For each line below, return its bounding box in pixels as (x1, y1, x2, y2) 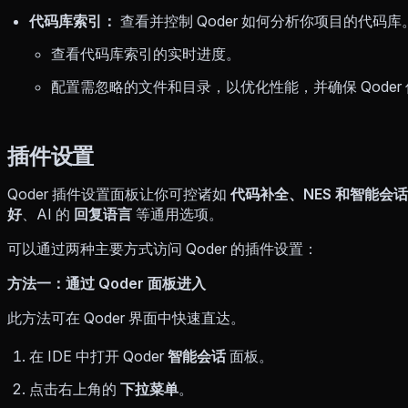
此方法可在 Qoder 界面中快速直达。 (7, 308, 245, 327)
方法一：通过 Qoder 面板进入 (7, 273, 206, 292)
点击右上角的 (29, 379, 120, 398)
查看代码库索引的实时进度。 (51, 44, 240, 63)
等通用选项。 (132, 204, 223, 223)
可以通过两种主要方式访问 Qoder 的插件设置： (7, 239, 318, 258)
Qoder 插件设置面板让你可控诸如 (7, 184, 230, 203)
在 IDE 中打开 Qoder (29, 346, 168, 365)
